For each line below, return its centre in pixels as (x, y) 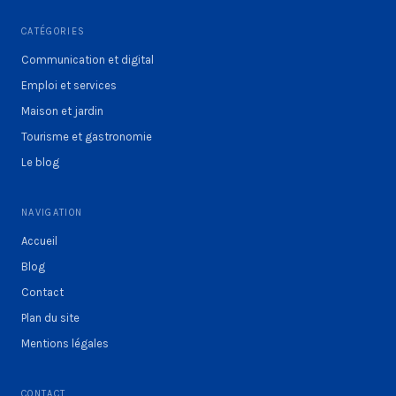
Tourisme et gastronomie (87, 136)
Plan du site (50, 317)
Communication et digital (88, 59)
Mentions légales (65, 343)
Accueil (39, 240)
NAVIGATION (52, 212)
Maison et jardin (62, 110)
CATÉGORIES (53, 31)
